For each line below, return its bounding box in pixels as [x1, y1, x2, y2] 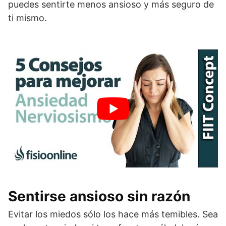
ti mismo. [8, 13, 47, 23]
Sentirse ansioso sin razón [8, 188, 190, 205]
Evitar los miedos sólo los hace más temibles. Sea [8, 209, 218, 219]
